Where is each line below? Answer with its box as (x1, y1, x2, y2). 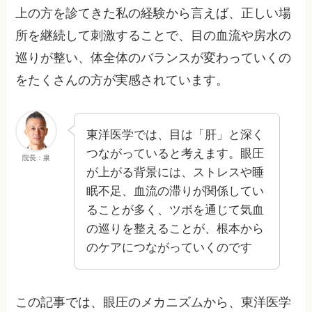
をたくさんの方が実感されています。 (15, 73, 229, 88)
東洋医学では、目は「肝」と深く (86, 128, 265, 142)
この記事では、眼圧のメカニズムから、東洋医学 (15, 295, 292, 310)
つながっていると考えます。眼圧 (86, 147, 265, 161)
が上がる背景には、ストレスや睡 (86, 166, 265, 180)
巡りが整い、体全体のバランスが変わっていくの (15, 51, 292, 65)
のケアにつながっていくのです (86, 241, 253, 255)
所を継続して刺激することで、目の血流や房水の (15, 29, 292, 43)
